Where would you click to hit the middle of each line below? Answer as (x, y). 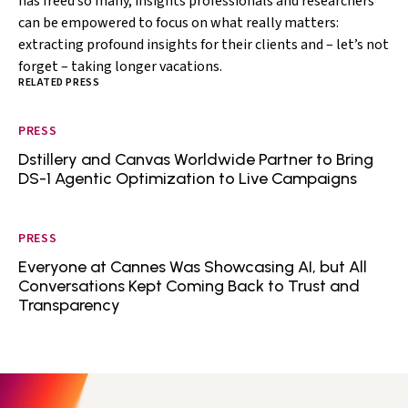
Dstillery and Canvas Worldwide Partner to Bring (196, 159)
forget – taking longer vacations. (120, 66)
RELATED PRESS (59, 82)
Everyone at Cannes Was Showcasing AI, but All (193, 267)
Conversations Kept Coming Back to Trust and (189, 286)
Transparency (69, 305)
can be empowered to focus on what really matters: (178, 23)
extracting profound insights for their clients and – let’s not (204, 45)
